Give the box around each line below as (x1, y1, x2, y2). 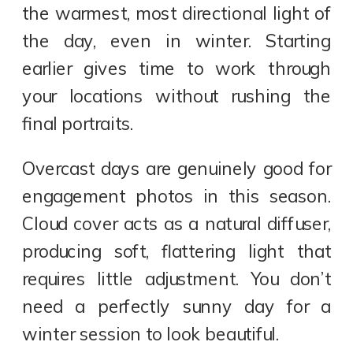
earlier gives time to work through (22, 57, 332, 80)
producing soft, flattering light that (22, 240, 332, 263)
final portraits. (22, 112, 134, 135)
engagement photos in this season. (22, 185, 332, 208)
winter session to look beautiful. (22, 323, 280, 346)
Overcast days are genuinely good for (22, 158, 332, 180)
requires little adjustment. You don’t (22, 268, 332, 291)
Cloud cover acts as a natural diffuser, (22, 213, 332, 236)
